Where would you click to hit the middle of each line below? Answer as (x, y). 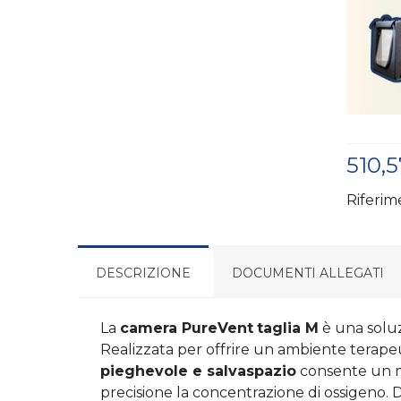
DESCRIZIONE (143, 273)
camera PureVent (187, 328)
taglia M (288, 328)
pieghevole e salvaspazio (198, 371)
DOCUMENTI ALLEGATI (308, 273)
